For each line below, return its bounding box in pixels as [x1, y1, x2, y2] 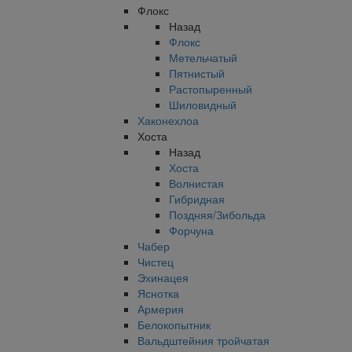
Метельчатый [169, 49, 237, 65]
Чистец [137, 254, 174, 269]
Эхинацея [137, 269, 189, 285]
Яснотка [137, 285, 179, 301]
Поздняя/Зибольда [169, 207, 266, 222]
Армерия [137, 301, 184, 317]
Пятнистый [169, 65, 225, 81]
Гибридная [169, 191, 225, 207]
